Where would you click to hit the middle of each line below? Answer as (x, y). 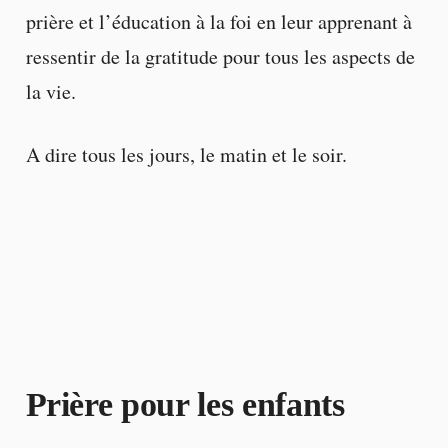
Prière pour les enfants (185, 405)
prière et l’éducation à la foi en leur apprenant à (218, 21)
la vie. (50, 91)
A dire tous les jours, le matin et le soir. (186, 155)
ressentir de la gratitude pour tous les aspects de (220, 56)
